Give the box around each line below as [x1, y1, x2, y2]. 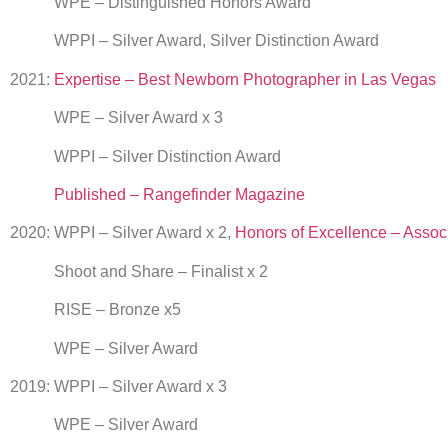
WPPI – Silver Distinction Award [10, 147, 281, 165]
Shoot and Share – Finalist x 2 [10, 262, 268, 280]
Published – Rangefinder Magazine [50, 185, 305, 203]
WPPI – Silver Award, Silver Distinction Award [10, 32, 379, 50]
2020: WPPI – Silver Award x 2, [10, 224, 235, 242]
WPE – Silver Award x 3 [10, 109, 227, 127]
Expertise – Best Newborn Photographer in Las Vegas [54, 70, 436, 88]
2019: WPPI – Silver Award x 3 [10, 377, 227, 395]
